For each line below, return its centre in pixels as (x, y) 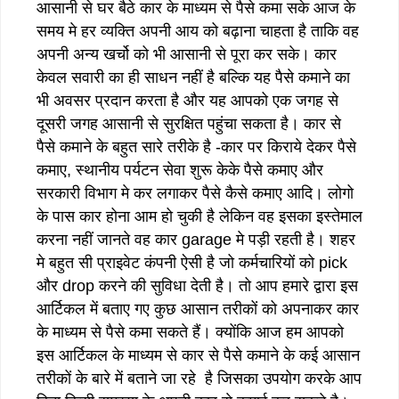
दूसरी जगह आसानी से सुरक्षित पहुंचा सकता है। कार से (189, 123)
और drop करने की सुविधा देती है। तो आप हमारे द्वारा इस (197, 285)
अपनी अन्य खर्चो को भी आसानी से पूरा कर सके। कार (187, 54)
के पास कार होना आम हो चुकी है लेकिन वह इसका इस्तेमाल (199, 216)
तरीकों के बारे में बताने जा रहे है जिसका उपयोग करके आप (199, 378)
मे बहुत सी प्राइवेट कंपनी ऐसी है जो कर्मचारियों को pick (192, 262)
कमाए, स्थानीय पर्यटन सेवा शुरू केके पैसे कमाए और (180, 170)
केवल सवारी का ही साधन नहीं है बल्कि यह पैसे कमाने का (193, 77)
